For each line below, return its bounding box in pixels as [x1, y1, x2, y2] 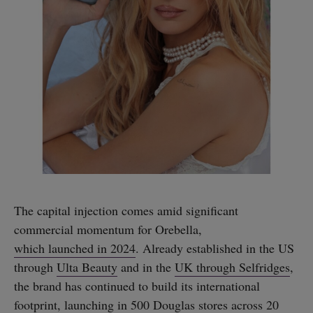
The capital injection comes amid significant [14, 201, 238, 219]
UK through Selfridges [175, 258, 290, 275]
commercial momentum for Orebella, [14, 220, 202, 238]
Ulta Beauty [57, 258, 117, 275]
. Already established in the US [136, 239, 294, 256]
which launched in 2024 [14, 239, 136, 256]
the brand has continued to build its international [14, 277, 260, 294]
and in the [117, 258, 175, 275]
